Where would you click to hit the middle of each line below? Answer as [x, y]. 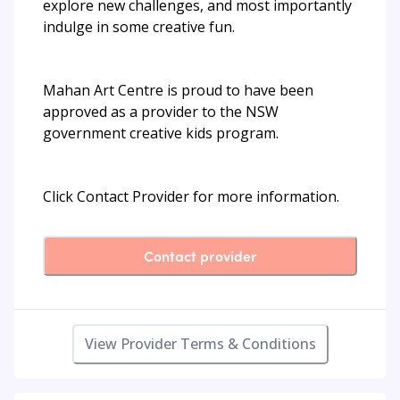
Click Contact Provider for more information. [191, 196]
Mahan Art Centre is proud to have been [178, 90]
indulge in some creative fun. [139, 26]
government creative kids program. [161, 133]
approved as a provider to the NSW [161, 111]
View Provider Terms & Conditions [200, 343]
